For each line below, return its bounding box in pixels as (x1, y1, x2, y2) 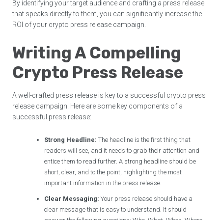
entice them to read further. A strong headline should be (44, 158, 196, 165)
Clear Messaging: (44, 195, 100, 203)
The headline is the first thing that (97, 136, 191, 144)
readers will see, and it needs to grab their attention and (44, 147, 200, 155)
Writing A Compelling (12, 43, 182, 63)
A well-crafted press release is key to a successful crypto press (12, 91, 206, 100)
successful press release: (12, 113, 92, 121)
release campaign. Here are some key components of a (12, 102, 183, 110)
